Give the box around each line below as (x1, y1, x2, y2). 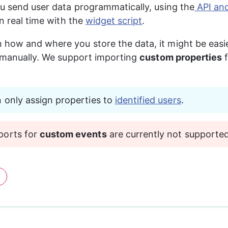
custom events (39, 129, 107, 139)
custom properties (139, 52, 222, 63)
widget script (85, 15, 142, 26)
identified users (115, 95, 181, 105)
